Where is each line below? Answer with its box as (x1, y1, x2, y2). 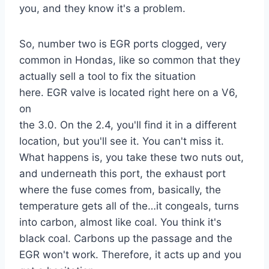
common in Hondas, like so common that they (19, 54, 240, 67)
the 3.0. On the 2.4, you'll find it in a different (19, 119, 237, 131)
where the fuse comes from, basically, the (19, 184, 221, 196)
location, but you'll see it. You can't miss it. (19, 135, 224, 148)
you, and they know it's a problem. (19, 2, 186, 15)
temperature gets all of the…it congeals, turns (19, 200, 239, 213)
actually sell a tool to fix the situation (19, 70, 196, 83)
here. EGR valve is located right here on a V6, (19, 86, 238, 99)
